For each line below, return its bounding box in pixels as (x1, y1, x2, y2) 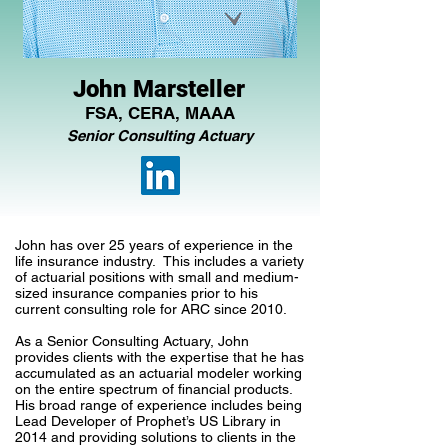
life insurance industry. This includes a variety (15, 253, 304, 269)
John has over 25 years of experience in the (15, 237, 293, 253)
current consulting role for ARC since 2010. (15, 301, 294, 317)
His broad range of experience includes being (15, 397, 302, 413)
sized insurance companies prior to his (15, 285, 258, 301)
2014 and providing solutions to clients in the (15, 429, 296, 445)
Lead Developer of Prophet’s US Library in (15, 413, 281, 429)
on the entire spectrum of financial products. (15, 381, 297, 397)
